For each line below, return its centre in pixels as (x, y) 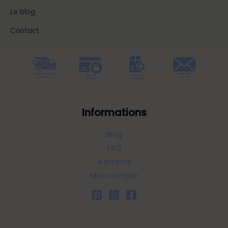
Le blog (23, 12)
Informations (114, 112)
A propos (114, 162)
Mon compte (114, 176)
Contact (25, 31)
